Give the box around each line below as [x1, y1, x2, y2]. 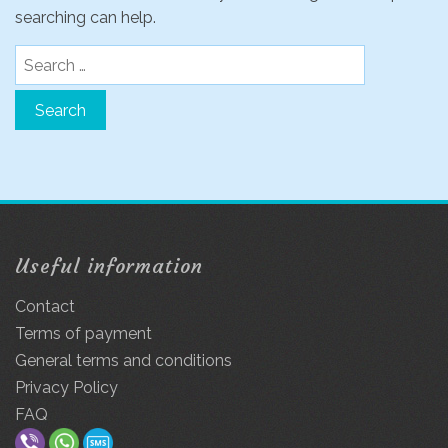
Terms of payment [15, 324, 152, 343]
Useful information [15, 253, 203, 278]
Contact [15, 297, 75, 316]
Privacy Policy [15, 378, 118, 397]
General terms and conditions [15, 351, 232, 370]
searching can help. [15, 8, 156, 27]
